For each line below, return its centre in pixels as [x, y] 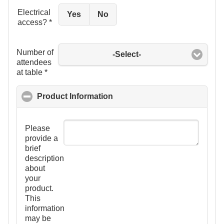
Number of [35, 52]
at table [29, 72]
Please [37, 128]
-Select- [127, 54]
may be [38, 218]
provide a [41, 138]
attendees [34, 62]
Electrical [34, 12]
